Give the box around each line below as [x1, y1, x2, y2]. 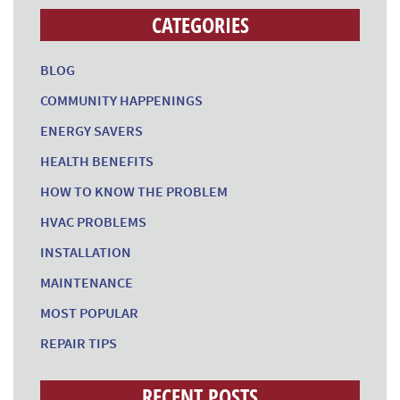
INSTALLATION [40, 243, 131, 261]
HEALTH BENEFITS [40, 152, 154, 170]
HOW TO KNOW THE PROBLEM [40, 182, 228, 200]
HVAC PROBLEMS [40, 212, 146, 230]
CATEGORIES [151, 10, 249, 39]
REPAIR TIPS [40, 334, 117, 352]
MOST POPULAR [40, 304, 138, 321]
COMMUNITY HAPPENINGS [40, 91, 203, 109]
